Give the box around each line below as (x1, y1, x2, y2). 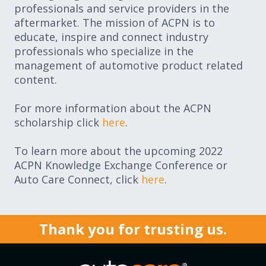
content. (14, 72, 57, 87)
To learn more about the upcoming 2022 (14, 144, 223, 158)
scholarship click (14, 115, 102, 129)
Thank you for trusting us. (39, 219, 227, 239)
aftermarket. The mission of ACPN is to (14, 15, 215, 30)
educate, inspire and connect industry (14, 30, 208, 44)
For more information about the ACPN (14, 101, 211, 115)
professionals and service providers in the (14, 1, 229, 15)
